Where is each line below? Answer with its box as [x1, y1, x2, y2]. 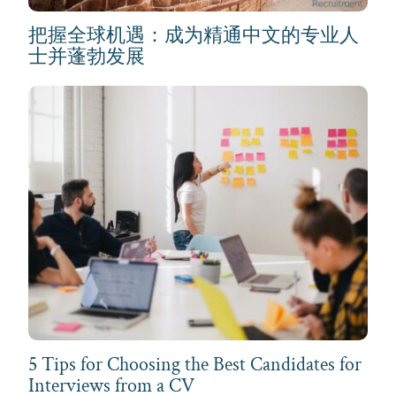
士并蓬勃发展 [28, 43, 145, 70]
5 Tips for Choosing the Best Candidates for [28, 351, 362, 377]
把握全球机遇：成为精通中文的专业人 [28, 22, 359, 49]
